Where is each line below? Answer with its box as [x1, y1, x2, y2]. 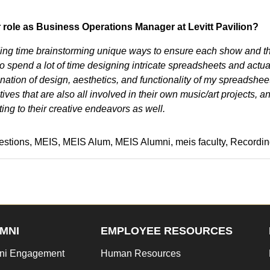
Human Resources [100, 248, 181, 259]
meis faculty [175, 137, 225, 147]
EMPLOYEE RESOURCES [100, 225, 233, 237]
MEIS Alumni [115, 137, 171, 147]
